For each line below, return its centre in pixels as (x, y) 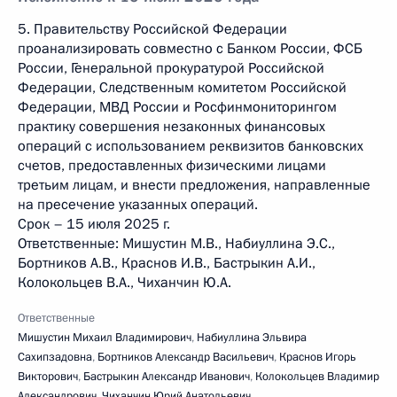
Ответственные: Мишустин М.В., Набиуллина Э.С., (176, 244)
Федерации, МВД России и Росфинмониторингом (177, 107)
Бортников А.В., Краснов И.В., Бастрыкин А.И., (167, 263)
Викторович (48, 377)
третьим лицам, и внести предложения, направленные (194, 185)
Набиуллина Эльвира (252, 338)
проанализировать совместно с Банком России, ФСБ (190, 49)
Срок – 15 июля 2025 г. (94, 224)
